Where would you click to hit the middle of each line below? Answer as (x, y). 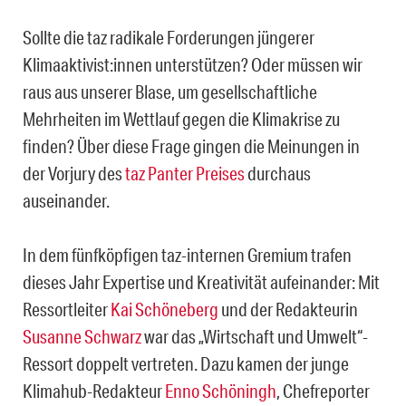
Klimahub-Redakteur (94, 391)
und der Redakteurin (288, 309)
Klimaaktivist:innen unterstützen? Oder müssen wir (193, 65)
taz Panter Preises (185, 174)
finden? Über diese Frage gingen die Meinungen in (191, 146)
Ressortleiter (67, 309)
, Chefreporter (323, 391)
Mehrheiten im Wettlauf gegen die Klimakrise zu (181, 119)
